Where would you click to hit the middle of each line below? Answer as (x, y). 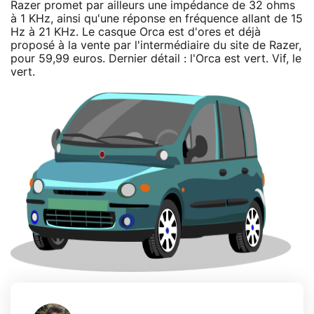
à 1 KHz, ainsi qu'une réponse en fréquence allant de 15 (157, 19)
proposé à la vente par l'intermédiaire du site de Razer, (156, 45)
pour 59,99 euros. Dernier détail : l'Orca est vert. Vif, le (156, 59)
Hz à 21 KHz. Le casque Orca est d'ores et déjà (136, 32)
